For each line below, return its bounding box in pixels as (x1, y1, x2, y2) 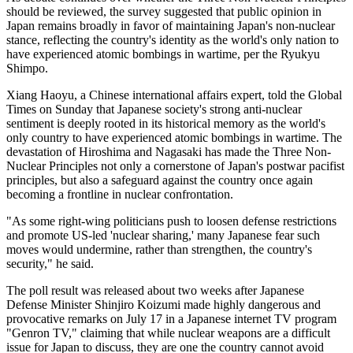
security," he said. (6, 257, 97, 271)
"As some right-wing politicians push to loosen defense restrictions (6, 214, 336, 229)
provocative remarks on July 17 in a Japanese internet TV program (6, 312, 336, 326)
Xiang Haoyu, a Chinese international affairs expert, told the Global (6, 88, 342, 102)
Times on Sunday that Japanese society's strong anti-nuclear (6, 102, 302, 117)
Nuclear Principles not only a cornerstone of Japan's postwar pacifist (6, 159, 344, 173)
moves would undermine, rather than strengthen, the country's (6, 243, 312, 257)
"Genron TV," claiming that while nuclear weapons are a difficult (6, 326, 330, 340)
